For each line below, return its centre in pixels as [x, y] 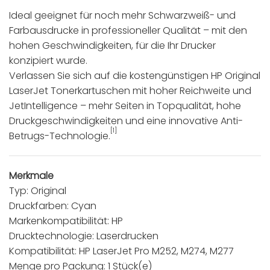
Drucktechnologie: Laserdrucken [84, 236]
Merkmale [31, 175]
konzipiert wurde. [48, 60]
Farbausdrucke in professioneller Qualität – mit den [128, 30]
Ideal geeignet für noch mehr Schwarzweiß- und [122, 15]
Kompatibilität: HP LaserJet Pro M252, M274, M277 [121, 251]
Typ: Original [38, 190]
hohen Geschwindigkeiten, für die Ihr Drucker [112, 45]
